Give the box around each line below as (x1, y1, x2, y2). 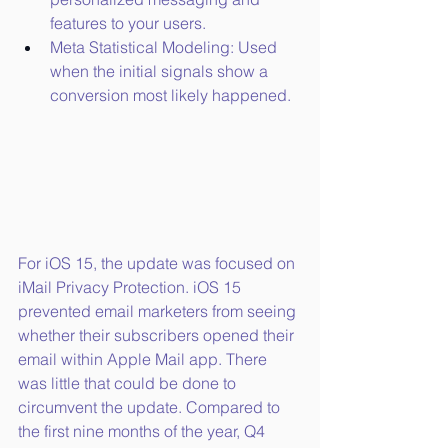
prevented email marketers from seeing (18, 301, 300, 322)
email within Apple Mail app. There (18, 349, 271, 370)
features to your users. (50, 13, 206, 34)
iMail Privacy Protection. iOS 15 (18, 277, 245, 298)
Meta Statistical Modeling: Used (50, 37, 281, 58)
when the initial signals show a (50, 61, 272, 82)
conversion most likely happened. (50, 85, 291, 106)
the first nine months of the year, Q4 (18, 421, 269, 442)
